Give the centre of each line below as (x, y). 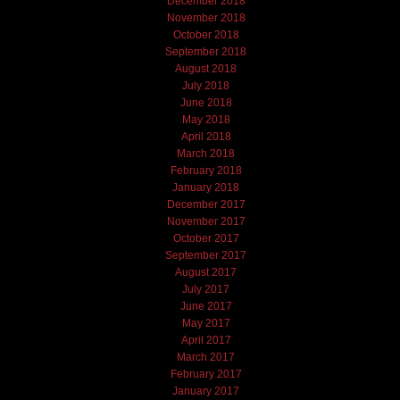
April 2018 (206, 136)
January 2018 (206, 187)
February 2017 (206, 374)
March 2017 (206, 357)
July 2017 (206, 289)
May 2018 (206, 119)
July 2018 (206, 85)
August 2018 (206, 68)
